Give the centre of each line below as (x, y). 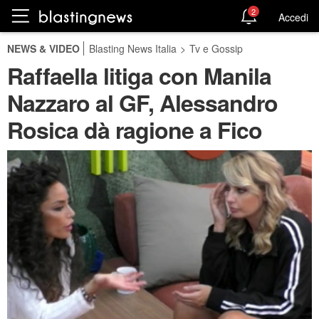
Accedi (293, 17)
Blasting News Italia (133, 48)
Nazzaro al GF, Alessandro (142, 103)
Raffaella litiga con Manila (139, 75)
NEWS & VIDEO (43, 48)
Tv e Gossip (216, 48)
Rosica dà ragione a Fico (135, 130)
